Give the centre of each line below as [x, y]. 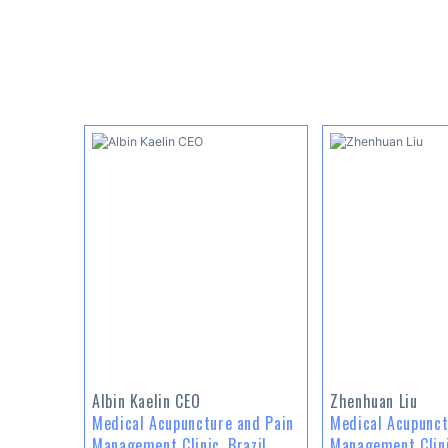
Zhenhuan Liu [374, 400]
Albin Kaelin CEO [146, 400]
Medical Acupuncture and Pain [193, 422]
